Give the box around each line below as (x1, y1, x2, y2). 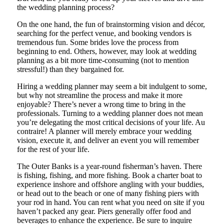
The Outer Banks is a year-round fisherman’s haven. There (16, 161, 202, 170)
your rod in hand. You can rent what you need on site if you (16, 197, 204, 206)
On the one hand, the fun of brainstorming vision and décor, (16, 19, 205, 28)
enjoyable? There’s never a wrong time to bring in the (16, 99, 185, 108)
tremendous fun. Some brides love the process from (16, 37, 178, 46)
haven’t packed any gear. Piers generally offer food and (16, 206, 191, 215)
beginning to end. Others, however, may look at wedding (16, 46, 196, 55)
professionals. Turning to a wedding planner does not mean (16, 108, 203, 117)
